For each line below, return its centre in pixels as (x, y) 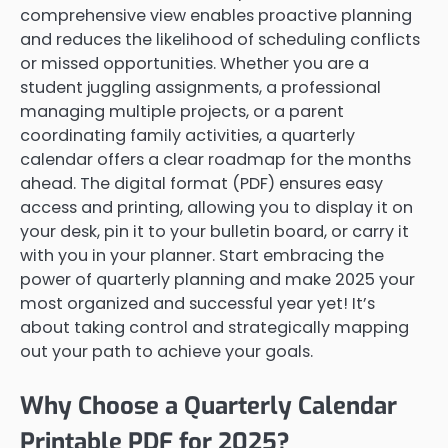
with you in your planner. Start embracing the (202, 256)
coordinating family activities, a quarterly (187, 136)
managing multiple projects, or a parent (182, 112)
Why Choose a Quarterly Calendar (208, 406)
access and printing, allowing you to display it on (216, 208)
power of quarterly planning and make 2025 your (217, 280)
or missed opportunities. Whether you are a (194, 64)
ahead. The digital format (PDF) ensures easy (201, 184)
